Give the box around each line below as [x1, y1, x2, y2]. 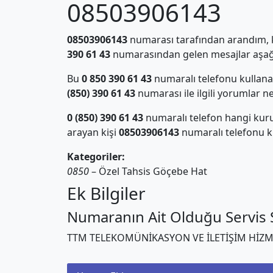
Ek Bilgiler [66, 182, 146, 205]
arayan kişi [66, 126, 119, 139]
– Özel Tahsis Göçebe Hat [88, 165, 207, 178]
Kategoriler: [66, 150, 125, 163]
